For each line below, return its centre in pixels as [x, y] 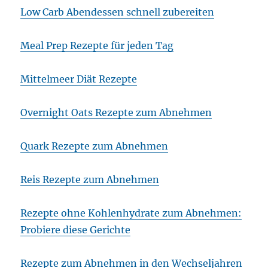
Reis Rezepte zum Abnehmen [90, 180]
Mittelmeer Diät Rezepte [79, 79]
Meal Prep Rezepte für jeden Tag [97, 46]
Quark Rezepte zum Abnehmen [95, 146]
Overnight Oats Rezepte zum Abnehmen [116, 113]
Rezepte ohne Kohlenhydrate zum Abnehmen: [131, 213]
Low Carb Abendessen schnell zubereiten [118, 12]
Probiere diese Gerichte [76, 230]
